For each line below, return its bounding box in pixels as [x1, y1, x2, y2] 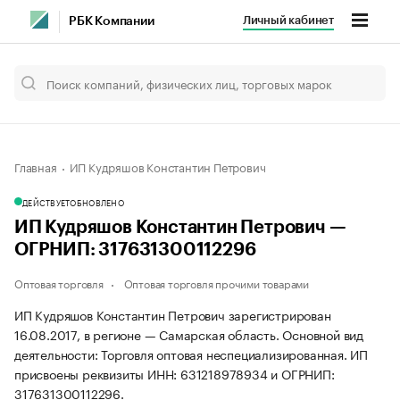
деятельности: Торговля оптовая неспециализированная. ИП [14, 344, 368, 363]
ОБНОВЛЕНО [70, 196, 124, 208]
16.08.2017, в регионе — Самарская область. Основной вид [14, 324, 363, 344]
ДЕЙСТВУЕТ [22, 196, 71, 208]
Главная [14, 157, 57, 175]
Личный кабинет [242, 14, 334, 26]
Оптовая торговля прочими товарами [123, 274, 310, 291]
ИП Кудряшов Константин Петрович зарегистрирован [14, 304, 331, 324]
